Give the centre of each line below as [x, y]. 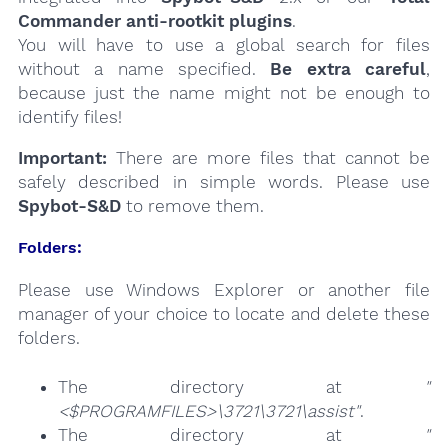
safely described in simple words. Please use [224, 182]
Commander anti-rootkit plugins [154, 20]
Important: [62, 158]
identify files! [69, 116]
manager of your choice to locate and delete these [224, 313]
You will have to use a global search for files [224, 44]
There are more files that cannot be [268, 158]
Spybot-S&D [69, 206]
